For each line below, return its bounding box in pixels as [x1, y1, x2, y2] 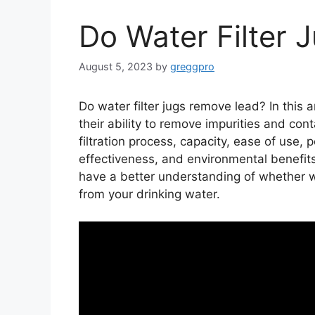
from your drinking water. [79, 187, 220, 202]
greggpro [170, 60, 214, 73]
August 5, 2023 [79, 60, 153, 73]
